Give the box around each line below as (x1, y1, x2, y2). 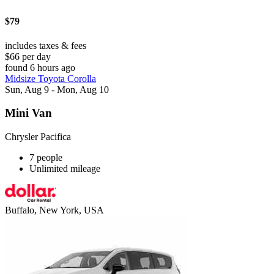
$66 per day (5, 51, 51, 62)
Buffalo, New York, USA (5, 205, 104, 216)
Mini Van (5, 106, 52, 120)
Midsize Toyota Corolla (5, 73, 96, 84)
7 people (29, 152, 62, 163)
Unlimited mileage (29, 163, 100, 174)
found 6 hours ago (5, 62, 75, 73)
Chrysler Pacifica (5, 131, 71, 143)
